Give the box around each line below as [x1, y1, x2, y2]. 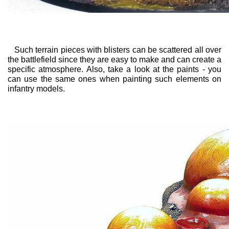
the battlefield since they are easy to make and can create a [8, 55, 221, 64]
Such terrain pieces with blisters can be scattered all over [8, 45, 221, 54]
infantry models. [8, 84, 65, 93]
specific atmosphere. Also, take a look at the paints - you [8, 64, 221, 74]
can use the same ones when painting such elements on [8, 74, 221, 83]
